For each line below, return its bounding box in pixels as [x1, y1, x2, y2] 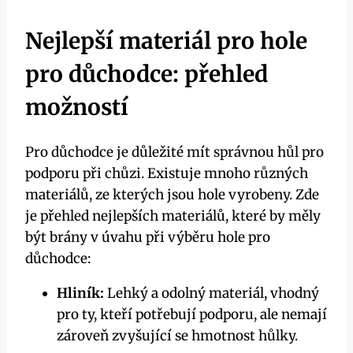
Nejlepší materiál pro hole [25, 26, 307, 55]
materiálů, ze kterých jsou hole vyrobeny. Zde [25, 186, 319, 204]
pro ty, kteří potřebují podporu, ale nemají [57, 306, 327, 324]
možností [25, 92, 128, 121]
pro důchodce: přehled [25, 59, 268, 88]
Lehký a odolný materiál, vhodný [104, 284, 319, 303]
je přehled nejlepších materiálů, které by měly [25, 207, 321, 225]
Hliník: [57, 284, 104, 303]
